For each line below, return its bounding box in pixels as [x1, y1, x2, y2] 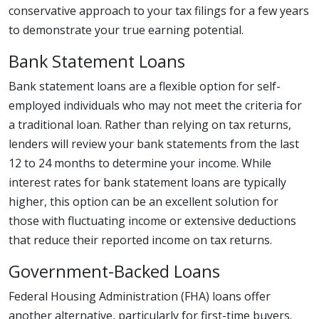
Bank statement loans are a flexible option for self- [9, 78, 281, 94]
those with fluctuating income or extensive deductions [9, 213, 296, 229]
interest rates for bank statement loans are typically [9, 174, 286, 190]
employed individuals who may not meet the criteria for [9, 98, 302, 113]
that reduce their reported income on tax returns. [9, 232, 272, 248]
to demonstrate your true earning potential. [9, 22, 244, 38]
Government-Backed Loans [9, 260, 220, 283]
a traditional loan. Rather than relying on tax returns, [9, 117, 291, 132]
